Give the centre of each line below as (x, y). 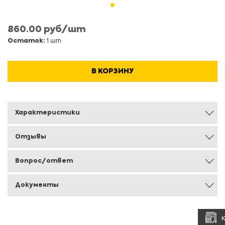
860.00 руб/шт (47, 30)
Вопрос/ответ (44, 161)
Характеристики (47, 113)
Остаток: (26, 41)
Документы (37, 185)
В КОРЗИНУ (113, 71)
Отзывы (31, 137)
